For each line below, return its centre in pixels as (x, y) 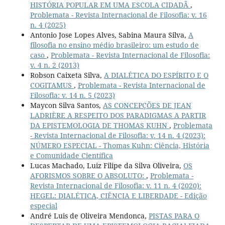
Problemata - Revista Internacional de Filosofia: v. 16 (118, 15)
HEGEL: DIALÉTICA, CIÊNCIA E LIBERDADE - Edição (118, 195)
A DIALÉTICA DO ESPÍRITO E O (156, 75)
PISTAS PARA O (174, 215)
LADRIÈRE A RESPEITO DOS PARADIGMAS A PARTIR (118, 115)
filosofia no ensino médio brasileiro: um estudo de (114, 45)
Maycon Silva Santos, (66, 105)
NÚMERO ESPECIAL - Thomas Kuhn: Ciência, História (120, 145)
